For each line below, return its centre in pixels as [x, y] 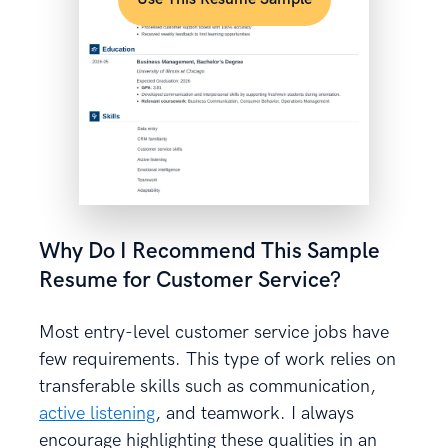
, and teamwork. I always [254, 413]
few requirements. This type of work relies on [217, 359]
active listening [97, 413]
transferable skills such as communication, [207, 386]
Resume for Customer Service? [190, 280]
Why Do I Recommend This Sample [209, 251]
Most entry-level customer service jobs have [214, 332]
